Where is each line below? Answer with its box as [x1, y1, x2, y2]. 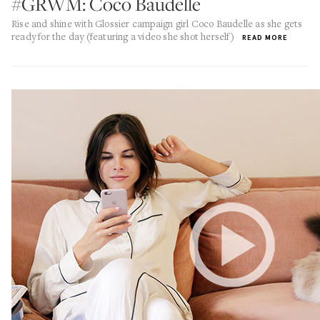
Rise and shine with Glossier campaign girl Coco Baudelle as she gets [11, 17, 303, 30]
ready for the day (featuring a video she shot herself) [11, 30, 234, 43]
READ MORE [242, 33, 289, 42]
